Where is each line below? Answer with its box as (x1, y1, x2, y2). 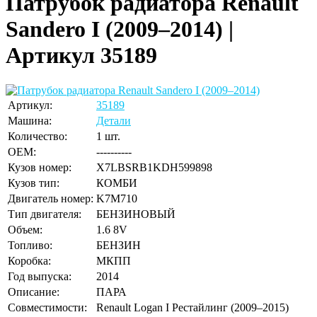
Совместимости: (8, 301, 87, 313)
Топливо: (8, 238, 52, 251)
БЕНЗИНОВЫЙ (96, 207, 175, 220)
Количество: (8, 129, 67, 142)
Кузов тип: (8, 176, 59, 189)
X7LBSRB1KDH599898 (96, 161, 212, 173)
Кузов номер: (8, 161, 71, 173)
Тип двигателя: (8, 207, 81, 220)
